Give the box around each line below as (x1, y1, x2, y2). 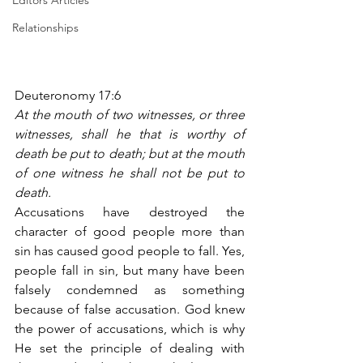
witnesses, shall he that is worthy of (15, 126, 245, 142)
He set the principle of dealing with (15, 340, 245, 356)
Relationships (12, 20, 79, 35)
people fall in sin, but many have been (15, 262, 245, 278)
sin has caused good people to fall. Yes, (15, 242, 245, 258)
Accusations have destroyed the (15, 203, 245, 220)
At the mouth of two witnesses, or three (15, 106, 245, 122)
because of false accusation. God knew (15, 301, 245, 317)
